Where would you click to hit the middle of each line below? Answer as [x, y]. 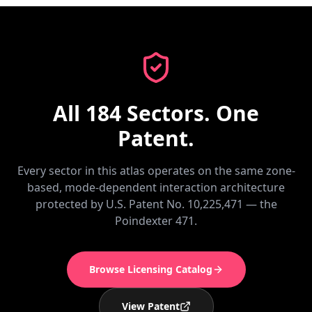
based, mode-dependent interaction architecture [156, 187]
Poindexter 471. [156, 221]
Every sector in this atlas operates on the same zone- [156, 171]
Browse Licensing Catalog [150, 269]
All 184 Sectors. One [156, 113]
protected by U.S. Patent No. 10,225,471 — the [156, 204]
